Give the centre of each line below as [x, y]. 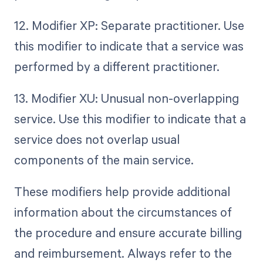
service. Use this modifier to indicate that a [130, 119]
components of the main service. [104, 160]
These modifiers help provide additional [122, 192]
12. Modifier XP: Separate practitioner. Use [129, 26]
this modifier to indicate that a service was [129, 46]
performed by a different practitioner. [117, 67]
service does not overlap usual [97, 139]
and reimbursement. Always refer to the [123, 253]
